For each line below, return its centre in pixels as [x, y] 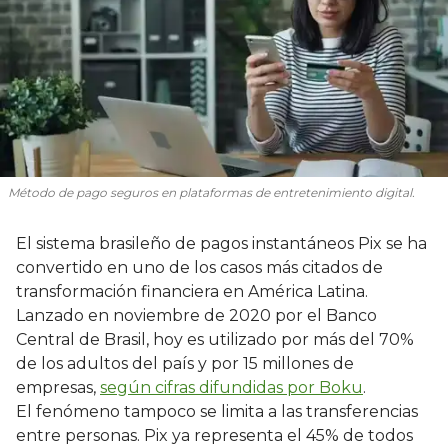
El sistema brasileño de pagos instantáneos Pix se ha [221, 243]
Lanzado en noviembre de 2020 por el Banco [196, 315]
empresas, [58, 387]
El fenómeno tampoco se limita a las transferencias [217, 411]
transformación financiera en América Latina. [192, 291]
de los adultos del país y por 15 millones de [185, 363]
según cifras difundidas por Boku [231, 387]
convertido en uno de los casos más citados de [199, 267]
